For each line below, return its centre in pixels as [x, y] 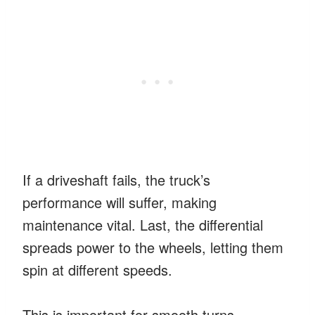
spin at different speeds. [97, 269]
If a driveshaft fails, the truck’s [116, 179]
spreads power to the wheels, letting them [153, 247]
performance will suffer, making [120, 202]
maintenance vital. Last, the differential [143, 224]
